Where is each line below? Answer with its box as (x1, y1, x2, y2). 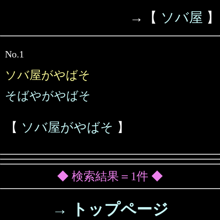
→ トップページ (52, 200, 168, 218)
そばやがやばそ (5, 89, 91, 102)
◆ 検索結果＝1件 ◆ (57, 170, 163, 183)
